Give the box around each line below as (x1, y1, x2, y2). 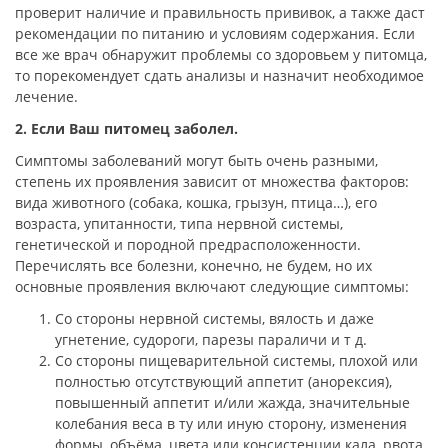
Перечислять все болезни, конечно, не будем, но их (15, 255, 372, 275)
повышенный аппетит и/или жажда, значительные (55, 393, 410, 413)
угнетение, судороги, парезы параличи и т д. (55, 330, 367, 350)
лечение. (15, 86, 78, 106)
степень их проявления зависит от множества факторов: (15, 171, 409, 191)
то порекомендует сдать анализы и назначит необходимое (15, 65, 424, 85)
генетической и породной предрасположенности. (15, 234, 361, 254)
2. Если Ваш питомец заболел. (15, 118, 238, 138)
